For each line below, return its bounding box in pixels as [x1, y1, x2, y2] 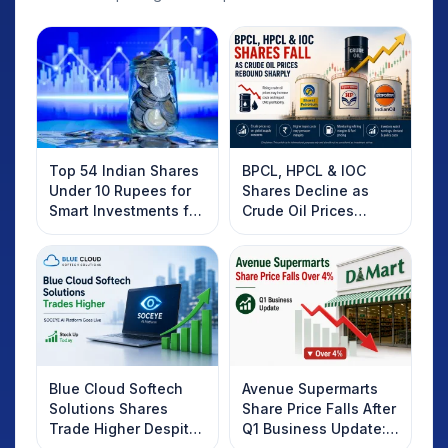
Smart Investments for [49, 201, 203, 219]
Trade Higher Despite [49, 420, 198, 438]
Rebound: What [242, 221, 350, 239]
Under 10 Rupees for [49, 181, 191, 199]
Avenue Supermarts [242, 380, 378, 398]
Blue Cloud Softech [49, 380, 183, 398]
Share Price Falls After [242, 400, 396, 418]
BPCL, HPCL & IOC [242, 161, 366, 179]
